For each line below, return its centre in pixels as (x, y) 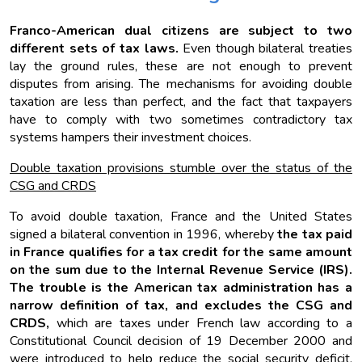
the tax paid (315, 235)
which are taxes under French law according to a (201, 324)
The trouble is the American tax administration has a (181, 288)
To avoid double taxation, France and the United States (181, 217)
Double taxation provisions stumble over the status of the (181, 168)
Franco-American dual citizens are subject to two (181, 31)
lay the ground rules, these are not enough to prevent (181, 67)
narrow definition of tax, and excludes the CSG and (181, 306)
